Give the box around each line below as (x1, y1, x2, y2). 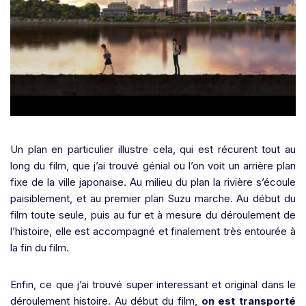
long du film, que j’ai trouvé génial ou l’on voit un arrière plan (10, 159, 296, 173)
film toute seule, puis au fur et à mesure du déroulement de (10, 208, 296, 222)
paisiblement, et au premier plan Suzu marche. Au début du (10, 192, 296, 206)
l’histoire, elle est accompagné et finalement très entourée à (10, 225, 296, 238)
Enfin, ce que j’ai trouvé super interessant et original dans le (10, 278, 296, 292)
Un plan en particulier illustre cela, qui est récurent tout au (10, 143, 296, 156)
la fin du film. (10, 241, 69, 255)
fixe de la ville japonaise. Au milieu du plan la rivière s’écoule (10, 176, 296, 189)
